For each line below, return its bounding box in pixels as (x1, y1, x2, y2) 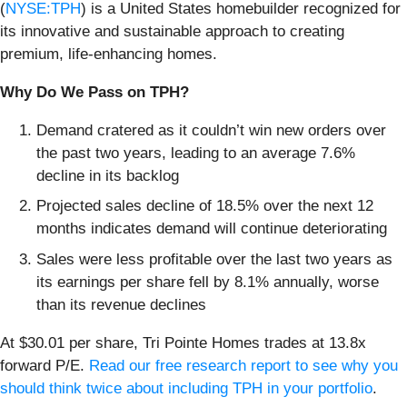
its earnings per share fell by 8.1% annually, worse (36, 273, 379, 291)
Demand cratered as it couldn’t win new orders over (36, 121, 386, 139)
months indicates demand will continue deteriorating (36, 220, 387, 238)
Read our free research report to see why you (89, 356, 398, 374)
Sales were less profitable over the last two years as (36, 250, 392, 268)
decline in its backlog (36, 166, 179, 184)
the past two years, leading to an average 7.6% (36, 144, 355, 162)
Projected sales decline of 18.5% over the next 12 (36, 197, 373, 215)
